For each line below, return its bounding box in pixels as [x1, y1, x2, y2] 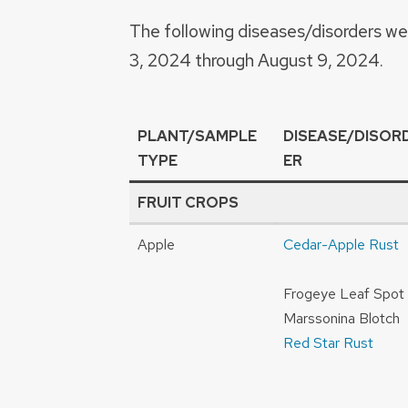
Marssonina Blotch [283, 309, 400, 329]
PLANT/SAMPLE [138, 127, 257, 147]
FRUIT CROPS [138, 193, 239, 213]
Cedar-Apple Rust [283, 235, 399, 255]
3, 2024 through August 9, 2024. [129, 48, 383, 73]
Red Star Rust [283, 333, 373, 353]
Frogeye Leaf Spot [283, 284, 404, 304]
